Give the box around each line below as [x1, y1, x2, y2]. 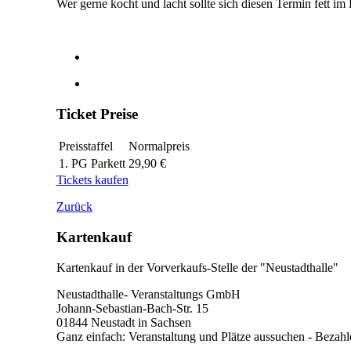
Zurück [56, 200, 92, 214]
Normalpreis [128, 139, 190, 154]
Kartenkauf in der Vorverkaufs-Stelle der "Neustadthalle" [56, 260, 338, 274]
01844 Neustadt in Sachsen [56, 315, 191, 329]
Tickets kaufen [56, 173, 128, 187]
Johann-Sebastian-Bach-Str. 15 [56, 301, 208, 315]
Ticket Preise [56, 105, 138, 122]
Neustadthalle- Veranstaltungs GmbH [56, 287, 241, 301]
